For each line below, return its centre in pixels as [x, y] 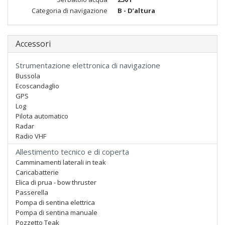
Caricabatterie [37, 172]
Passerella [32, 192]
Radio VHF [31, 136]
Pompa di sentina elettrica [55, 202]
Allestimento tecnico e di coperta [72, 152]
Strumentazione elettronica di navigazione [88, 65]
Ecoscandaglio [37, 86]
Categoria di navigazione [70, 11]
